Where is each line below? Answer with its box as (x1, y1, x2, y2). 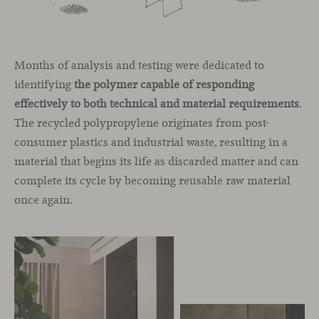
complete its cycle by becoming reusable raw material (14, 173, 291, 189)
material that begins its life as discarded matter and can (14, 154, 298, 169)
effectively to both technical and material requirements (14, 96, 299, 112)
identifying (14, 77, 74, 93)
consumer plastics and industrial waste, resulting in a (14, 135, 288, 150)
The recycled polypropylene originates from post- (14, 115, 269, 131)
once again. (14, 192, 73, 208)
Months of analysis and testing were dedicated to (14, 58, 264, 73)
